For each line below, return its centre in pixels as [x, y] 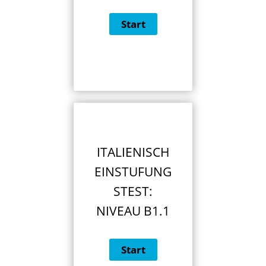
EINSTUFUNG [133, 171]
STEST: [133, 191]
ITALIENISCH [133, 152]
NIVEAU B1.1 [133, 210]
